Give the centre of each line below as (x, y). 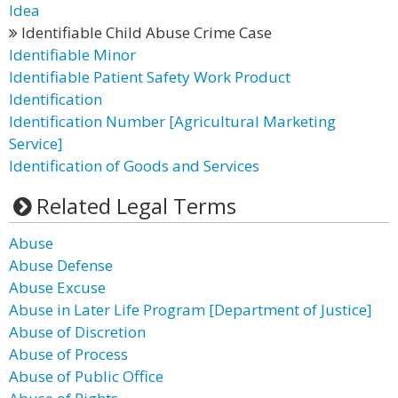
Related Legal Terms (136, 206)
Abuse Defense (61, 265)
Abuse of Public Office (86, 376)
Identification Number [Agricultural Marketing (172, 121)
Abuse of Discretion (77, 332)
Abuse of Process (68, 354)
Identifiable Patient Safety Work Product (150, 77)
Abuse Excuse (57, 287)
